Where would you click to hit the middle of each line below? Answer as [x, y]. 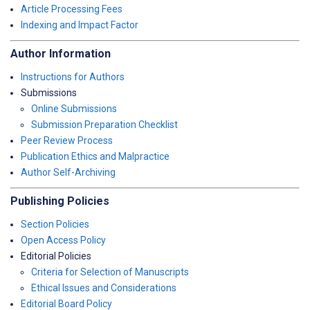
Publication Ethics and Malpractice [95, 156]
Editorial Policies [56, 256]
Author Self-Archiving [68, 172]
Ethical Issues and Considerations [104, 288]
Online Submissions [74, 109]
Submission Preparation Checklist [104, 125]
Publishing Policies [60, 201]
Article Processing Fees [72, 9]
